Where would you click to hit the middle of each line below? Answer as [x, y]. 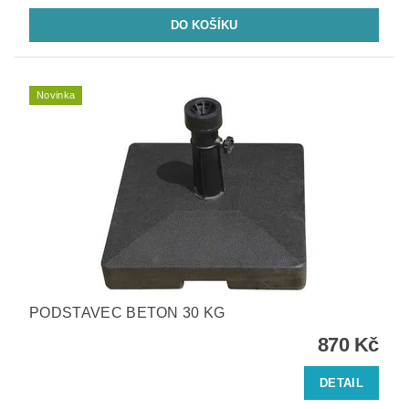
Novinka [56, 95]
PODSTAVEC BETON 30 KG [127, 313]
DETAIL [341, 383]
